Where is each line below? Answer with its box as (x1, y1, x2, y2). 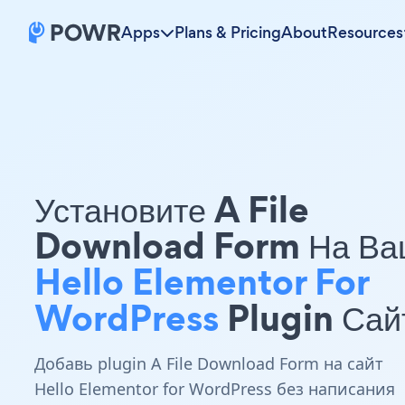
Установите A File (34, 184, 309, 235)
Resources (327, 22, 403, 43)
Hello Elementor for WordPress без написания (34, 378, 395, 400)
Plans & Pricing (174, 22, 281, 43)
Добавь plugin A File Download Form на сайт (34, 353, 383, 374)
